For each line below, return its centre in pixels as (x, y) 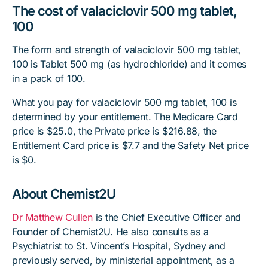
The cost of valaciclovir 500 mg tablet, (124, 11)
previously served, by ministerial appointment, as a (123, 260)
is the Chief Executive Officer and (167, 217)
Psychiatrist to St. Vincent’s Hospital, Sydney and (119, 246)
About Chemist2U (64, 194)
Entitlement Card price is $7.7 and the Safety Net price (130, 145)
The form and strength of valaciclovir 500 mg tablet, (127, 50)
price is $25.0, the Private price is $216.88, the (114, 131)
